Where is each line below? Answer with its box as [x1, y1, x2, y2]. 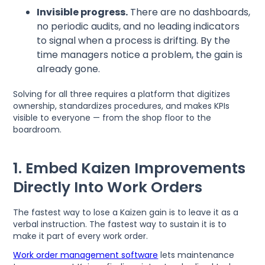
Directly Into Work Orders [13, 176, 203, 198]
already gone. [37, 62, 101, 76]
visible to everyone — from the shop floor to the [13, 111, 212, 124]
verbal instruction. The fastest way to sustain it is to [13, 218, 227, 230]
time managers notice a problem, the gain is [37, 47, 243, 62]
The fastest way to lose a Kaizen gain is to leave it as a [13, 206, 239, 218]
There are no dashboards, [128, 5, 251, 19]
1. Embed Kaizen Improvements [13, 157, 246, 179]
